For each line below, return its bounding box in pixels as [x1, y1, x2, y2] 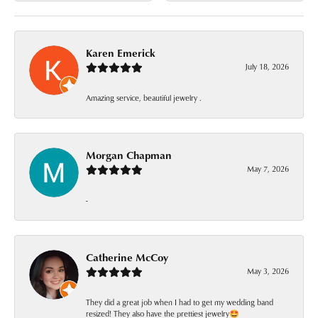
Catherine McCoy [86, 250, 168, 265]
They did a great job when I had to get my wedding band [86, 297, 273, 308]
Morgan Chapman [86, 148, 172, 163]
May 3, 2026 [247, 265, 289, 277]
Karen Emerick [86, 45, 155, 61]
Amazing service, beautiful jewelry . [86, 92, 202, 104]
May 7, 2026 [247, 163, 289, 175]
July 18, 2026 [245, 61, 289, 72]
